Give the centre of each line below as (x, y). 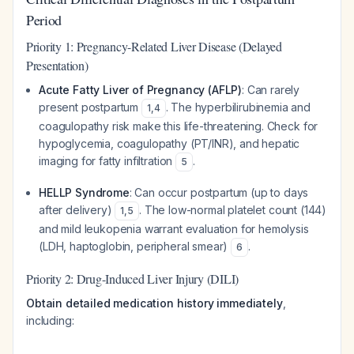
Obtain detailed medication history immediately (154, 303)
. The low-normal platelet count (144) (233, 210)
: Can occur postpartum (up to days (219, 192)
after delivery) (77, 210)
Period (44, 20)
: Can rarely (271, 90)
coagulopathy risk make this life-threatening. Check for (179, 126)
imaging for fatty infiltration (107, 161)
